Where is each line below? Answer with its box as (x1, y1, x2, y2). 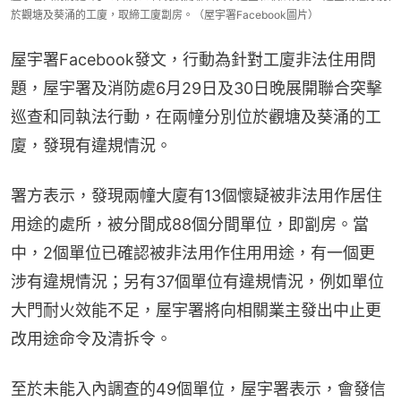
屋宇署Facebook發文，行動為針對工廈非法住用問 (11, 49, 376, 69)
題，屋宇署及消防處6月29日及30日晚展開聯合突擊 (11, 78, 382, 98)
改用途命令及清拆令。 (11, 328, 172, 348)
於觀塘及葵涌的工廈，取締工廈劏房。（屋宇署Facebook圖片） (11, 7, 319, 21)
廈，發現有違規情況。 (11, 135, 172, 155)
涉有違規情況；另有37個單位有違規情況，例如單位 (11, 271, 384, 291)
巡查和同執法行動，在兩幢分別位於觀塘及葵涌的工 (11, 107, 381, 126)
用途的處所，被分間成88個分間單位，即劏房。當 (11, 214, 369, 234)
